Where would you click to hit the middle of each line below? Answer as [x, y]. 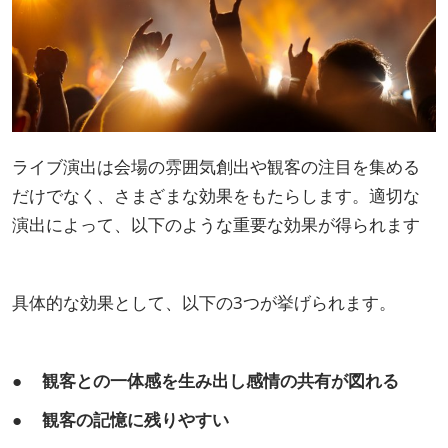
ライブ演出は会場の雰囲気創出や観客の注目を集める [216, 166]
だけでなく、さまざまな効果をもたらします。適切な [216, 195]
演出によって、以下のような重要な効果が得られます [216, 224]
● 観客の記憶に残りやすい [120, 419]
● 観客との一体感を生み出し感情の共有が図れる [205, 380]
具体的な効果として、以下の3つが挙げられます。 [204, 302]
